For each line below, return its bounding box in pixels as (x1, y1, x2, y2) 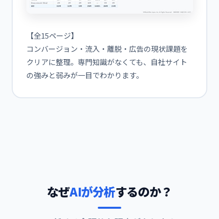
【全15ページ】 (26, 30, 78, 41)
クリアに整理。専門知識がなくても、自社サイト (26, 57, 187, 67)
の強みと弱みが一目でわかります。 (26, 70, 143, 81)
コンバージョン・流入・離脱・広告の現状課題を (26, 44, 188, 54)
